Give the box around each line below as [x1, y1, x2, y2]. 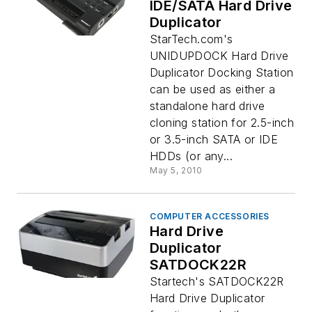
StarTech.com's [150, 32, 233, 46]
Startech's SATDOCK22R [150, 274, 284, 288]
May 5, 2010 [150, 165, 203, 175]
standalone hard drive [150, 99, 265, 113]
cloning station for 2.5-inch [150, 116, 295, 130]
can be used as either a [150, 82, 276, 96]
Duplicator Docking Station [150, 65, 294, 79]
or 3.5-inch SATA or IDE [150, 132, 279, 146]
